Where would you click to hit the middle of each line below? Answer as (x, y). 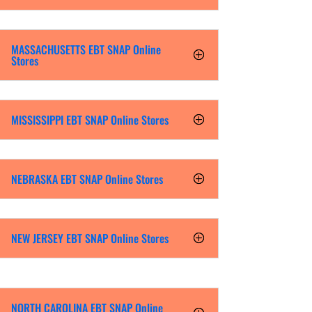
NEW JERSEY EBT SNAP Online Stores (89, 238)
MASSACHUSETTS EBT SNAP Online (86, 49)
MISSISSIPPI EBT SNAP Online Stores (89, 119)
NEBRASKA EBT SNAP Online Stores (87, 179)
